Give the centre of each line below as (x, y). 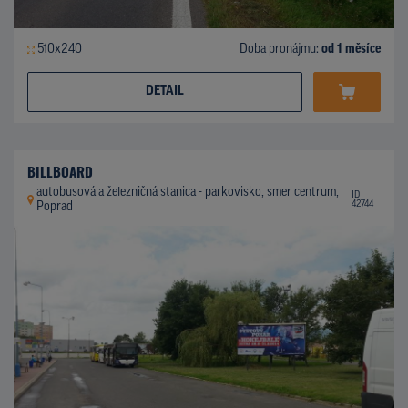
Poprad (54, 207)
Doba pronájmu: (280, 50)
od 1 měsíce (351, 50)
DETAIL (165, 92)
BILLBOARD (60, 172)
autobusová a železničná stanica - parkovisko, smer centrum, (187, 192)
